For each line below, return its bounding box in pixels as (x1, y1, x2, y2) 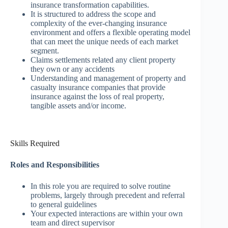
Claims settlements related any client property (31, 55, 176, 65)
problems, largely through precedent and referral (31, 191, 185, 200)
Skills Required (10, 139, 60, 148)
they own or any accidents (31, 65, 115, 74)
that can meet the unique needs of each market (31, 37, 178, 46)
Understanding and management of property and (31, 74, 186, 83)
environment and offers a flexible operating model (31, 28, 190, 37)
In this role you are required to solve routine (31, 182, 170, 191)
